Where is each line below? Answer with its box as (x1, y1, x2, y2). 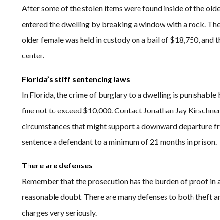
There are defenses (22, 161, 93, 170)
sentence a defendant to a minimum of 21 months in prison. (22, 137, 217, 146)
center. (22, 51, 44, 60)
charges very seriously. (22, 208, 97, 217)
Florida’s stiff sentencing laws (22, 74, 130, 83)
